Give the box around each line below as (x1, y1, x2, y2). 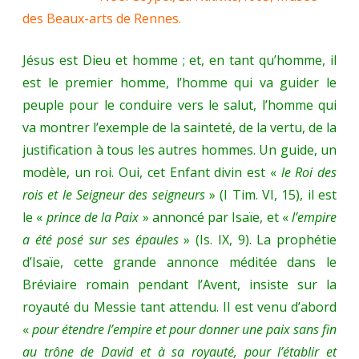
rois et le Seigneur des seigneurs (22, 186, 209, 204)
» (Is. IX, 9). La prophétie (178, 231, 337, 249)
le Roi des (280, 163, 337, 182)
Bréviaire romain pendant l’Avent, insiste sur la (22, 276, 337, 294)
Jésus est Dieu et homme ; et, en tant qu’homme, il (22, 51, 337, 70)
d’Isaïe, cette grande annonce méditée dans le (22, 253, 337, 272)
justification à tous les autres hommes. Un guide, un (22, 141, 337, 159)
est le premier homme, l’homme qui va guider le (22, 74, 337, 92)
